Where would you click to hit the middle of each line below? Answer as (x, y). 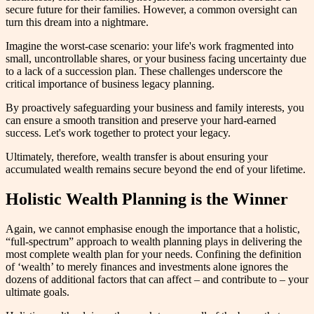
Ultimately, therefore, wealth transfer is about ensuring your (137, 156)
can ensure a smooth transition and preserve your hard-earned (141, 120)
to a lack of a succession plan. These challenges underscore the (144, 71)
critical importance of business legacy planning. (110, 83)
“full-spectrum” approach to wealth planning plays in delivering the (154, 241)
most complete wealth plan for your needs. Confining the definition (153, 254)
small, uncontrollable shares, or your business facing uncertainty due (156, 58)
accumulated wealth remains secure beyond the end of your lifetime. (156, 169)
